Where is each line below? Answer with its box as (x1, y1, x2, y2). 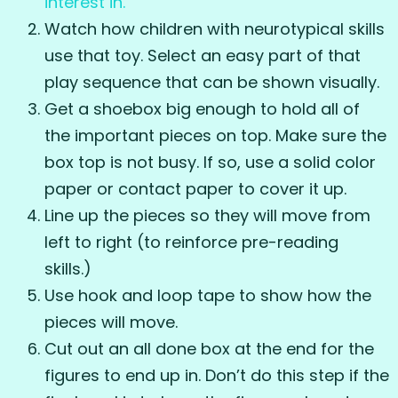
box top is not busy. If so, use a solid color (44, 151, 376, 174)
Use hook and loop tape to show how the (44, 284, 371, 307)
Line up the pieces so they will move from (44, 204, 370, 227)
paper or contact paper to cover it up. (44, 178, 346, 201)
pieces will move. (44, 311, 178, 334)
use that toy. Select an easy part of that (44, 44, 361, 68)
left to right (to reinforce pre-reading (44, 231, 338, 254)
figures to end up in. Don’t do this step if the (44, 364, 389, 387)
